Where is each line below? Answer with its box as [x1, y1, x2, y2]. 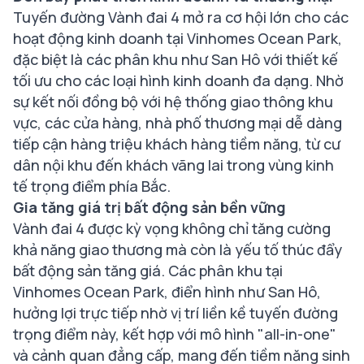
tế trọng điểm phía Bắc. [13, 176, 171, 197]
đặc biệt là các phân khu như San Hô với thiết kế [13, 50, 338, 70]
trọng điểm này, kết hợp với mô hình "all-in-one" [13, 324, 336, 344]
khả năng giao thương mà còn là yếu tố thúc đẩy [13, 240, 342, 260]
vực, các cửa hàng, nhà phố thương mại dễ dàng [13, 113, 342, 133]
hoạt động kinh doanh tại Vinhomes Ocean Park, [13, 28, 342, 49]
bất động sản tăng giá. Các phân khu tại [13, 261, 283, 281]
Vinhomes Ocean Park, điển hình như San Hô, [13, 282, 321, 302]
